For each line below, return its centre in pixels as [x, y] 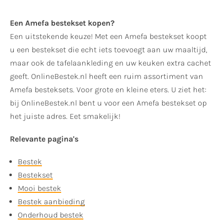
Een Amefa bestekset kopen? [62, 23]
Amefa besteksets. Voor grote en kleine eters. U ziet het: [108, 90]
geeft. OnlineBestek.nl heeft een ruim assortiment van [107, 76]
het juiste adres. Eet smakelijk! [65, 116]
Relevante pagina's [44, 139]
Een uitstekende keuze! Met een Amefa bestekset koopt [108, 37]
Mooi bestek [39, 188]
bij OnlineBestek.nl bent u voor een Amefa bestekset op [108, 103]
